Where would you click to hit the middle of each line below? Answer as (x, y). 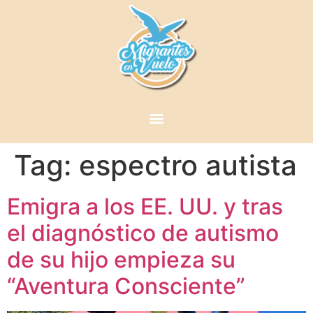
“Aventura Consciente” (126, 286)
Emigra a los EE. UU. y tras (145, 207)
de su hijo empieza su (121, 260)
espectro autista (188, 166)
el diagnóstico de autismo (143, 233)
